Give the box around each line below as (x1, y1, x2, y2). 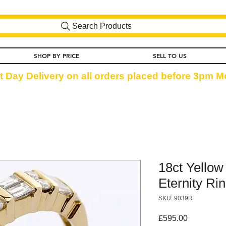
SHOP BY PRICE (34, 51, 79, 60)
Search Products (72, 21, 132, 30)
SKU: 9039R (158, 194, 193, 202)
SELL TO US (152, 51, 187, 60)
